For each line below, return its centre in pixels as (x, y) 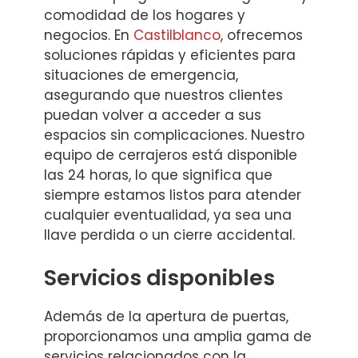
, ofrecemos (262, 35)
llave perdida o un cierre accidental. (169, 235)
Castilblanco (177, 35)
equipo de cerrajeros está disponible (171, 155)
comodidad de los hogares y (145, 15)
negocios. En (89, 35)
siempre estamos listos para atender (173, 195)
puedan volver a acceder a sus (153, 115)
